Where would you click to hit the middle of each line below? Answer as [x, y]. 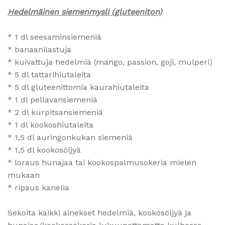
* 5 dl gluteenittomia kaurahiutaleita [78, 87]
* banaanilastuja [39, 49]
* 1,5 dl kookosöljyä [44, 150]
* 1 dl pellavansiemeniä [52, 99]
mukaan [24, 175]
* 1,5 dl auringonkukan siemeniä [70, 137]
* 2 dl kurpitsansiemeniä [55, 112]
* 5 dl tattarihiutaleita [49, 74]
